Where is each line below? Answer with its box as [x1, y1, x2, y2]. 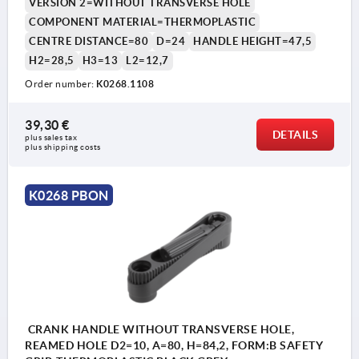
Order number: [25, 78, 96, 89]
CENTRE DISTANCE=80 [29, 34, 148, 47]
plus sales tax [25, 132, 79, 142]
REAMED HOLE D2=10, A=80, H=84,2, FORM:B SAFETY [25, 339, 323, 353]
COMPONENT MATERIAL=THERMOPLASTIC [29, 15, 256, 28]
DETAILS [272, 127, 318, 141]
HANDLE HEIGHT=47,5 [193, 34, 312, 47]
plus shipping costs [25, 142, 101, 151]
